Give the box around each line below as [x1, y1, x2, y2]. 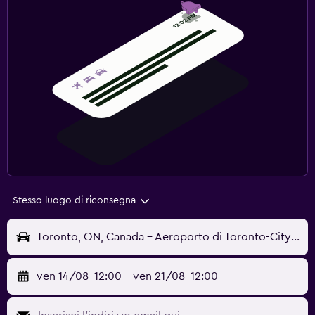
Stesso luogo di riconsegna [13, 195, 136, 206]
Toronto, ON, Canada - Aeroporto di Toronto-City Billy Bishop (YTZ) [291, 231, 300, 243]
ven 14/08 [37, 271, 89, 283]
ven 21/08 [132, 271, 185, 283]
